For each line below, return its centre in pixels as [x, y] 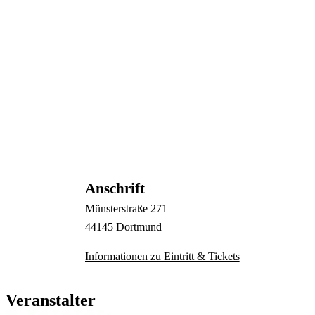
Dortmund [139, 227]
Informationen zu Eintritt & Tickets [162, 257]
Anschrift [115, 189]
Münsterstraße [117, 209]
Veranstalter [51, 301]
